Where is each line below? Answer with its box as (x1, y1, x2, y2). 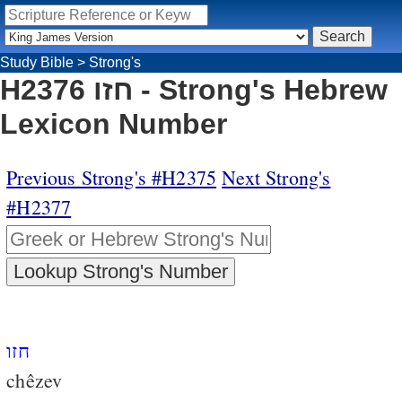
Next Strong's (222, 163, 331, 190)
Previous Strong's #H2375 (6, 163, 217, 190)
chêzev (6, 366, 63, 393)
